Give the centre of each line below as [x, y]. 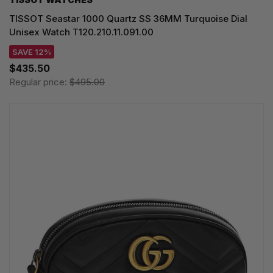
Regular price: [39, 82]
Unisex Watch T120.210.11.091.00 [81, 32]
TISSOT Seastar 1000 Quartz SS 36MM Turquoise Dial [128, 18]
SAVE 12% [32, 51]
